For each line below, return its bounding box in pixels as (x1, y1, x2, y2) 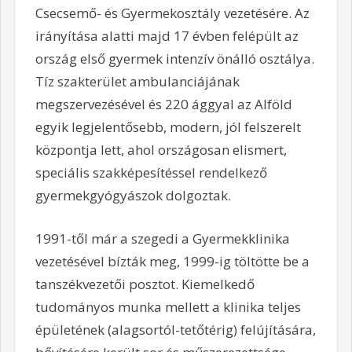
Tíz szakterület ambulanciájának (35, 72, 240, 91)
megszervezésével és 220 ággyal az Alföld (35, 95, 292, 114)
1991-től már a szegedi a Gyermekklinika (35, 229, 290, 247)
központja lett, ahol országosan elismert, (35, 141, 287, 159)
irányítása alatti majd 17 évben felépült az (35, 27, 299, 46)
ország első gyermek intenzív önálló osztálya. (35, 49, 314, 68)
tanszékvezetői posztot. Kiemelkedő (35, 274, 255, 293)
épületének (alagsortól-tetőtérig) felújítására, (35, 320, 316, 339)
